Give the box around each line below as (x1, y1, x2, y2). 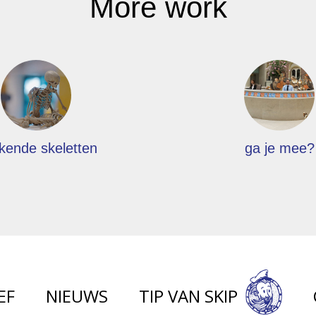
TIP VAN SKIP (139, 284, 242, 308)
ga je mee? (244, 140, 315, 156)
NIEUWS (46, 284, 108, 308)
